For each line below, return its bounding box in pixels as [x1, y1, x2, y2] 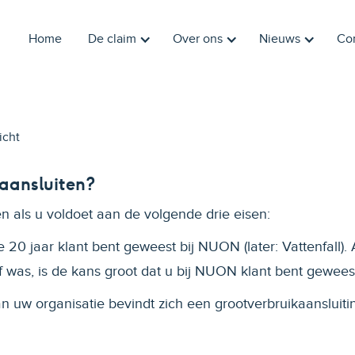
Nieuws [259, 32, 301, 47]
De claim [88, 32, 137, 47]
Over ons [173, 32, 223, 47]
